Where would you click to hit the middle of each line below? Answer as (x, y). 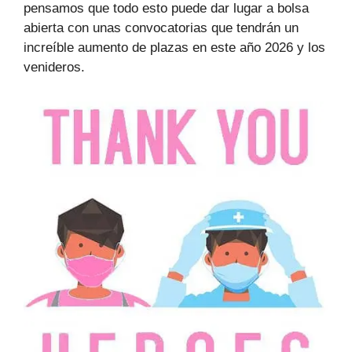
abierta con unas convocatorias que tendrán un (161, 27)
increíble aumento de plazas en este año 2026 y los (174, 47)
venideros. (54, 67)
